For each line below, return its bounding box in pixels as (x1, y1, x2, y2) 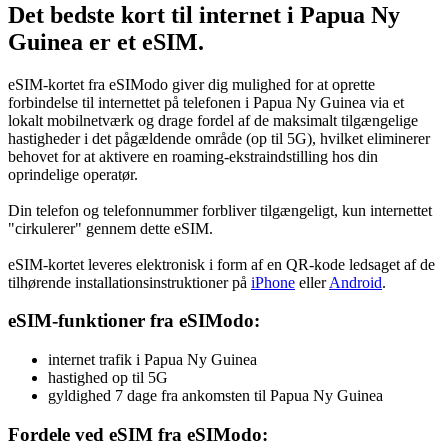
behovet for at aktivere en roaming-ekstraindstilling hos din (8, 147, 378, 165)
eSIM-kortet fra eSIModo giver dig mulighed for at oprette (8, 75, 375, 93)
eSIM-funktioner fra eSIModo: (8, 310, 260, 332)
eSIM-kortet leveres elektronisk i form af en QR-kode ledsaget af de (8, 255, 435, 273)
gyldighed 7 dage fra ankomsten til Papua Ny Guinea (48, 387, 383, 405)
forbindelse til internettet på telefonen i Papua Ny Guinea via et (8, 93, 404, 111)
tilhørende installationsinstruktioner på (8, 273, 251, 291)
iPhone (251, 273, 295, 291)
